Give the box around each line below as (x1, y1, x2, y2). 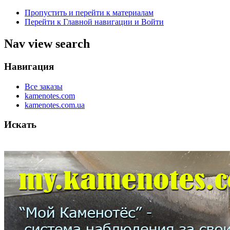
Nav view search (4, 36, 90, 50)
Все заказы (25, 82, 63, 91)
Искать (4, 119, 36, 130)
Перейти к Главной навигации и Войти (25, 17, 164, 26)
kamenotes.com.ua (25, 100, 85, 109)
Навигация (4, 61, 54, 72)
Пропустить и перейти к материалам (25, 8, 154, 17)
